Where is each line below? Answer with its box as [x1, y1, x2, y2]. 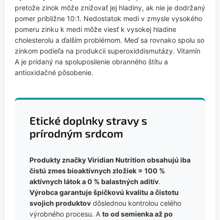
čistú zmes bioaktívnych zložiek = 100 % [29, 166, 165, 175]
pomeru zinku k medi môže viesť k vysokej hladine [15, 25, 176, 33]
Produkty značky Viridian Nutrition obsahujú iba [29, 155, 191, 164]
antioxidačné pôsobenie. [15, 68, 93, 77]
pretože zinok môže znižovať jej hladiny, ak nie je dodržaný [15, 3, 205, 12]
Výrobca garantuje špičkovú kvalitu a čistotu [29, 188, 179, 196]
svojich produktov [29, 198, 91, 207]
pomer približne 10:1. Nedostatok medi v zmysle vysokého [15, 14, 202, 23]
